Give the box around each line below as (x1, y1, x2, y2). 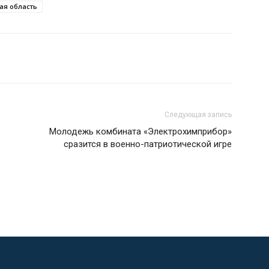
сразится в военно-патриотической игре (64, 138, 232, 150)
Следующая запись (165, 110, 232, 119)
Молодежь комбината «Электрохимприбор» (49, 125, 232, 137)
